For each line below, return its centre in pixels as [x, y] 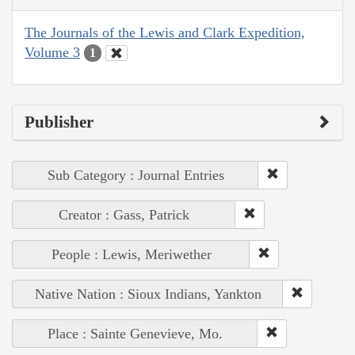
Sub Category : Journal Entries [136, 176]
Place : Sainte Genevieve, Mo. [135, 334]
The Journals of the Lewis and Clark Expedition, [165, 32]
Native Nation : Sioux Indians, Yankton [148, 294]
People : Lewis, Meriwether [131, 255]
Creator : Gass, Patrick [124, 215]
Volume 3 [52, 52]
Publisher [59, 122]
